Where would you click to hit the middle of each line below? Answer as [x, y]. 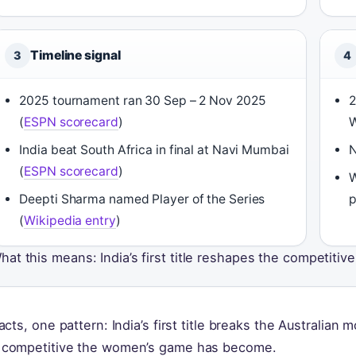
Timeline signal [75, 55]
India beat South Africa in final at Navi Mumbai [154, 150]
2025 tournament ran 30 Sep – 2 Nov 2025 [143, 101]
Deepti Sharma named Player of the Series [142, 199]
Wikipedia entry [70, 221]
